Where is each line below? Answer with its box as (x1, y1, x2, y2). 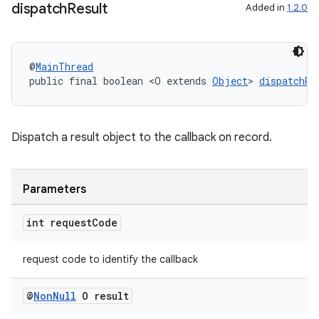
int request (26, 216, 92, 229)
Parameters (23, 182, 86, 197)
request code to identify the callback (23, 253, 198, 266)
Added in (246, 1, 287, 14)
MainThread (36, 60, 93, 73)
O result (76, 289, 129, 303)
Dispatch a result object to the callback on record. (11, 130, 272, 145)
